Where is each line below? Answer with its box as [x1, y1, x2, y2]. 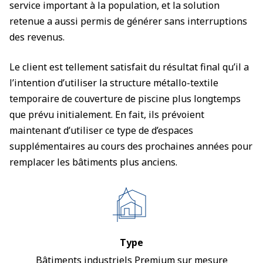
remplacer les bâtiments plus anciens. [9, 156, 177, 168]
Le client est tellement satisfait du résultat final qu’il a [9, 60, 249, 73]
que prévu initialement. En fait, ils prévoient [9, 108, 204, 121]
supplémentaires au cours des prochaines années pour [9, 140, 252, 153]
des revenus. [9, 31, 65, 43]
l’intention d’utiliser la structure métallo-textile [9, 76, 218, 89]
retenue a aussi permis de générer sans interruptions [9, 15, 247, 28]
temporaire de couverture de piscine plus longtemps [9, 92, 241, 105]
